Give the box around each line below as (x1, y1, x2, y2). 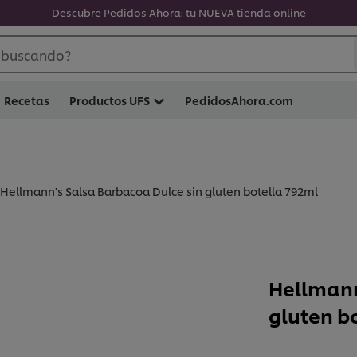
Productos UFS (69, 92, 150, 108)
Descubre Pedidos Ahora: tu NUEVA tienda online (51, 5, 306, 19)
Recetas (4, 92, 49, 108)
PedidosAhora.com (185, 92, 293, 108)
